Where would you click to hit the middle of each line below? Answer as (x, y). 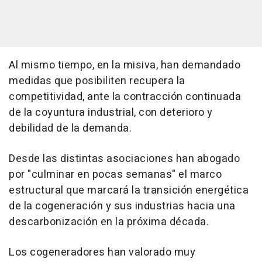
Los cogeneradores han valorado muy (102, 252)
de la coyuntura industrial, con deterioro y (111, 112)
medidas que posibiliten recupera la (97, 81)
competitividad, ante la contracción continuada (125, 96)
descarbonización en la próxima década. (109, 222)
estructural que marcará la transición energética (129, 190)
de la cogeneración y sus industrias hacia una (122, 206)
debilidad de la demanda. (70, 128)
